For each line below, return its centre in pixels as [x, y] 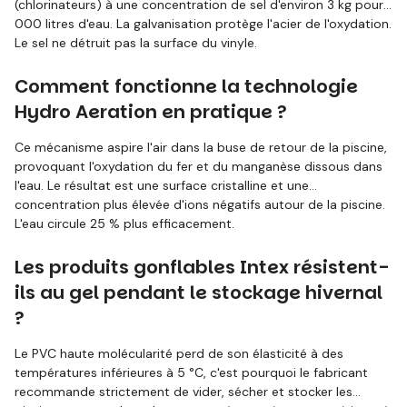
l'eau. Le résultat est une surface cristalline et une [162, 185]
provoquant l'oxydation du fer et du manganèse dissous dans [199, 166]
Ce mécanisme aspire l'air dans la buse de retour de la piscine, [201, 147]
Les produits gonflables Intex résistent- [202, 267]
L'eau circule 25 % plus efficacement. [124, 223]
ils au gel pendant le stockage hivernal [199, 293]
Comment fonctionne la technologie [186, 86]
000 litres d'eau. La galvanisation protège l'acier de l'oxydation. [203, 24]
